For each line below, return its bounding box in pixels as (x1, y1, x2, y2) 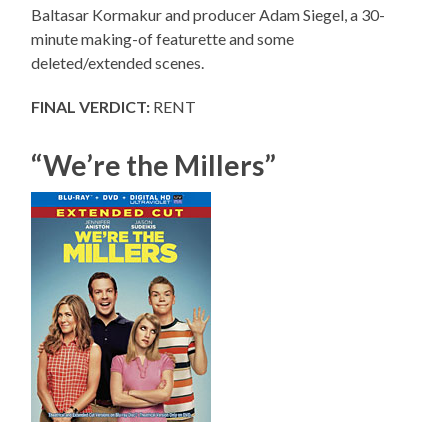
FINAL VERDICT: (31, 96, 151, 116)
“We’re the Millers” (31, 147, 277, 182)
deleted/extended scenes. (31, 52, 205, 72)
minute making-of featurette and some (31, 28, 295, 48)
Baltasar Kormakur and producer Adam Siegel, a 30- (31, 4, 386, 24)
